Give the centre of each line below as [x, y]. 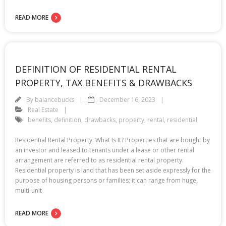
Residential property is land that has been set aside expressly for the [113, 170]
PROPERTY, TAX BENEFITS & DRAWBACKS [104, 82]
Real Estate [43, 109]
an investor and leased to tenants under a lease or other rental [105, 150]
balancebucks [54, 99]
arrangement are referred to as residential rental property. [99, 160]
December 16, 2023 [127, 99]
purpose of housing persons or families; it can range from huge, [106, 180]
